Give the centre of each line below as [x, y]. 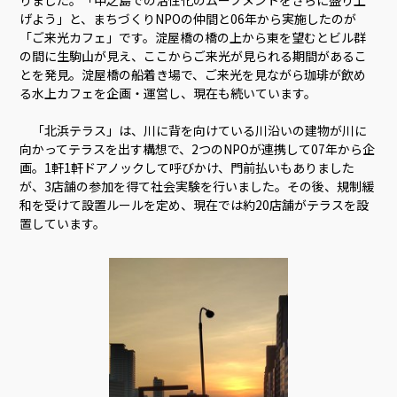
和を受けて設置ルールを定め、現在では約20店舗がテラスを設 [195, 205]
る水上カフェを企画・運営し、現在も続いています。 [168, 93]
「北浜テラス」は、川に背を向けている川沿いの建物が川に [194, 131]
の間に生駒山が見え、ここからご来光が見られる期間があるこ [194, 56]
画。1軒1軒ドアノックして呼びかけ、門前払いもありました [187, 168]
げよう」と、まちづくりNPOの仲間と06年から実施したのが [188, 19]
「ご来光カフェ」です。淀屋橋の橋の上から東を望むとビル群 [193, 38]
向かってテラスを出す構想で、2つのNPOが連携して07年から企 [198, 149]
